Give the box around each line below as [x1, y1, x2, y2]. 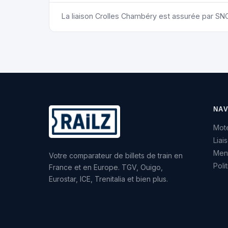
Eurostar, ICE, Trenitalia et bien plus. [49, 175, 168, 184]
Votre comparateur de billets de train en [49, 151, 183, 160]
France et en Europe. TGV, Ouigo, [49, 163, 163, 172]
